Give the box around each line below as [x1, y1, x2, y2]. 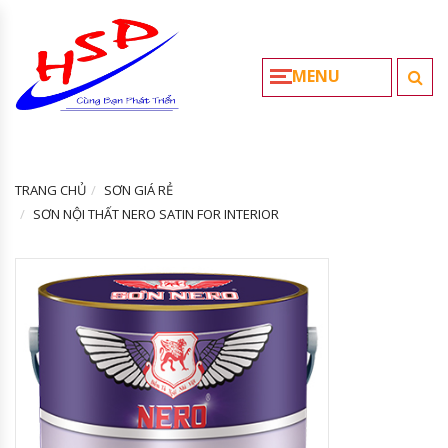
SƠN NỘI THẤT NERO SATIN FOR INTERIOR [33, 205, 279, 224]
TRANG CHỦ [15, 181, 86, 200]
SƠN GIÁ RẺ [104, 181, 173, 200]
